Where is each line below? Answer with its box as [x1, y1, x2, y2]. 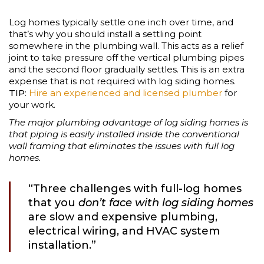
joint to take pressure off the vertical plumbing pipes [9, 51, 244, 63]
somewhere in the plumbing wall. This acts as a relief [9, 39, 243, 51]
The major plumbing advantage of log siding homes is [9, 116, 248, 128]
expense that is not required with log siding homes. [9, 75, 236, 87]
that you [28, 196, 78, 209]
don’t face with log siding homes [78, 196, 253, 209]
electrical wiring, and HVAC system [28, 224, 220, 237]
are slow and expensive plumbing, [28, 210, 217, 223]
